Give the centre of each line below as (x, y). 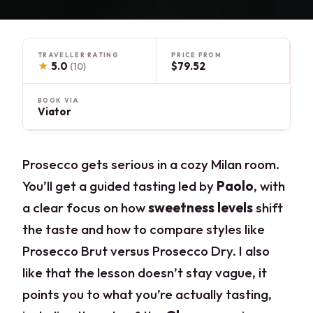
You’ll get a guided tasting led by (120, 186)
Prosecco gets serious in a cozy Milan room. (151, 165)
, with (270, 186)
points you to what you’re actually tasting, (147, 294)
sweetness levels (201, 208)
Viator (55, 112)
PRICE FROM (197, 54)
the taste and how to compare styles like (144, 230)
